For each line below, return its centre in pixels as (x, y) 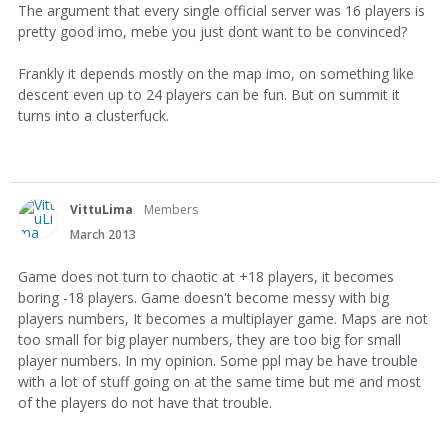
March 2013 (103, 234)
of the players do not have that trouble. (145, 402)
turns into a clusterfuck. (93, 115)
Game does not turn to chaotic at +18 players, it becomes (206, 276)
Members (171, 209)
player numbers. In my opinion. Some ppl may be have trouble (218, 360)
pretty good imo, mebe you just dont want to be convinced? (212, 31)
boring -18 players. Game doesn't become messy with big (203, 297)
